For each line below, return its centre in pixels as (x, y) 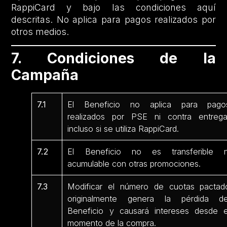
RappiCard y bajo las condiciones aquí (113, 8)
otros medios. (40, 32)
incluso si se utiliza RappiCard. (123, 129)
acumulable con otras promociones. (134, 164)
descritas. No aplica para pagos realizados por (113, 20)
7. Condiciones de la (113, 59)
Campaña (45, 75)
